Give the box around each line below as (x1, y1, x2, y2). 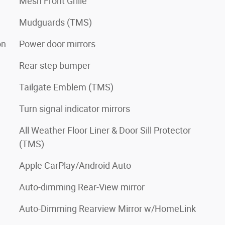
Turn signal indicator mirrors (19, 103, 130, 114)
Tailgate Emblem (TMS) (19, 81, 114, 92)
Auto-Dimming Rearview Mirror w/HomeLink (19, 203, 196, 214)
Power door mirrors (19, 38, 95, 49)
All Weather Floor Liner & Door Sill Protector (19, 125, 191, 136)
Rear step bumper (19, 60, 90, 71)
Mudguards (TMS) (19, 17, 92, 28)
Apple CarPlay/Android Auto (19, 160, 131, 171)
